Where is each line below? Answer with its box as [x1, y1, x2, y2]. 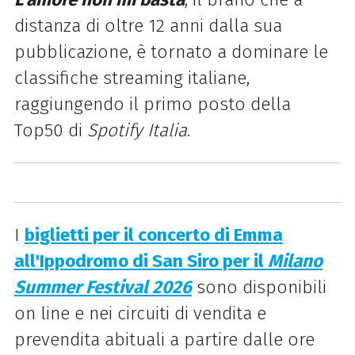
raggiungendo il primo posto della [13, 93, 291, 115]
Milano [267, 250, 323, 272]
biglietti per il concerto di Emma [24, 223, 283, 246]
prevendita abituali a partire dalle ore [13, 328, 315, 350]
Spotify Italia [86, 119, 187, 141]
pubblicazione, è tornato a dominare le [13, 40, 328, 63]
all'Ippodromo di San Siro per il [13, 250, 268, 272]
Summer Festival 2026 [13, 276, 192, 298]
